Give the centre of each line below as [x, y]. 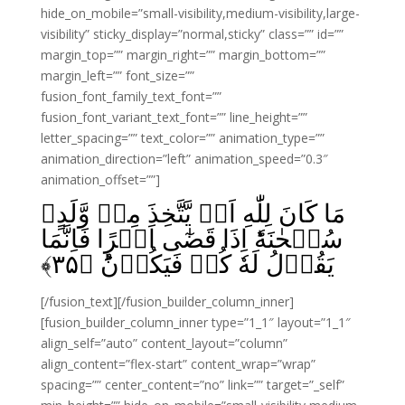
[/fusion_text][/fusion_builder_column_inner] [167, 301]
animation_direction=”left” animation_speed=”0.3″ [184, 159]
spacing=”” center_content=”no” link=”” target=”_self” [192, 385]
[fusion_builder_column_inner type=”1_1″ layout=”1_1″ [195, 322]
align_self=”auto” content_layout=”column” [164, 343]
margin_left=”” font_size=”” [117, 75]
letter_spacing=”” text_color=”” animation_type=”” [182, 138]
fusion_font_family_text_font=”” [131, 96]
